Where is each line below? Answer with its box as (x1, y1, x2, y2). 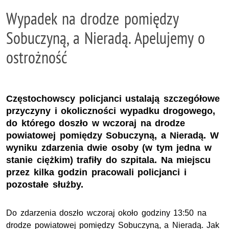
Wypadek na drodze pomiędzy (6, 8, 178, 29)
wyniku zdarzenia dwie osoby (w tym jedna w (6, 142, 212, 153)
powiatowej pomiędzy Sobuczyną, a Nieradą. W (6, 130, 219, 141)
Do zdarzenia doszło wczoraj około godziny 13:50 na (6, 208, 207, 217)
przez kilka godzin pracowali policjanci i (6, 167, 187, 177)
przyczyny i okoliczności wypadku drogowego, (6, 105, 216, 116)
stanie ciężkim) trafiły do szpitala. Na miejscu (6, 154, 211, 165)
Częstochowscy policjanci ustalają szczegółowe (6, 93, 220, 104)
